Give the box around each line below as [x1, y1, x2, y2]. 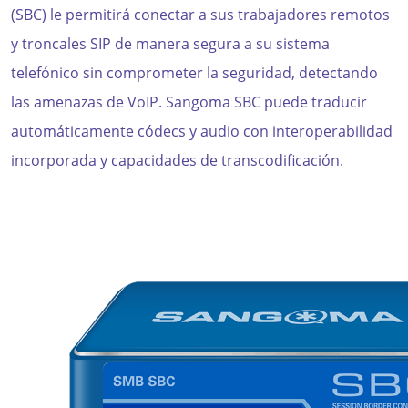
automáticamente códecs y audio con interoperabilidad [11, 121, 393, 142]
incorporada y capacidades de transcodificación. [11, 150, 343, 171]
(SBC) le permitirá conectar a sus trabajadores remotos [11, 5, 390, 25]
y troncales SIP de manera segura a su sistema [11, 34, 330, 55]
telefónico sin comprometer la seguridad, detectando [11, 63, 378, 84]
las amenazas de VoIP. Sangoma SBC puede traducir [11, 92, 367, 113]
